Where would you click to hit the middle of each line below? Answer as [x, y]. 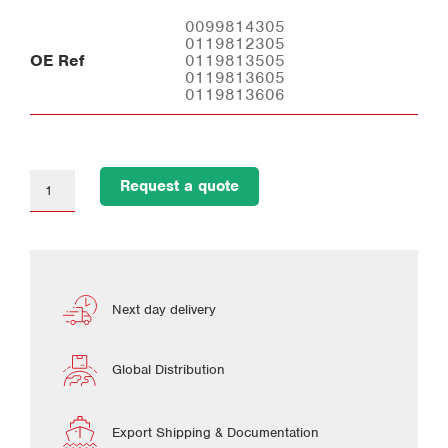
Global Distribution [168, 370]
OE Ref [57, 60]
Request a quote [179, 185]
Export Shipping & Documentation [215, 433]
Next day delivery [164, 309]
